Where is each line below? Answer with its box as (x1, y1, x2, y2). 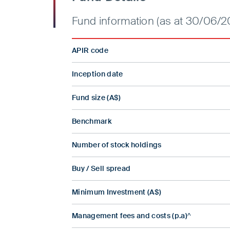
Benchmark (72, 117, 111, 126)
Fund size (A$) (72, 93, 121, 103)
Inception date (72, 69, 123, 79)
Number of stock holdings (72, 140, 162, 150)
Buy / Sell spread (72, 164, 131, 174)
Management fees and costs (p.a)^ (72, 211, 191, 221)
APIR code (72, 46, 108, 55)
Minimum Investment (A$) (72, 187, 162, 197)
